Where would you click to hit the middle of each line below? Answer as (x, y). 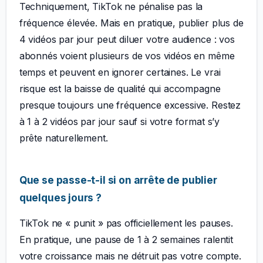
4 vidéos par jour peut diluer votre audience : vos (127, 40)
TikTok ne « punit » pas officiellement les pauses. (126, 223)
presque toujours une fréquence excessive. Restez (130, 105)
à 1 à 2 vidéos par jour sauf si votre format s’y (119, 122)
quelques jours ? (60, 198)
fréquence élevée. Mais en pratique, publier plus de (131, 23)
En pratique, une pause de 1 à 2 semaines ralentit (126, 240)
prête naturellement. (63, 138)
